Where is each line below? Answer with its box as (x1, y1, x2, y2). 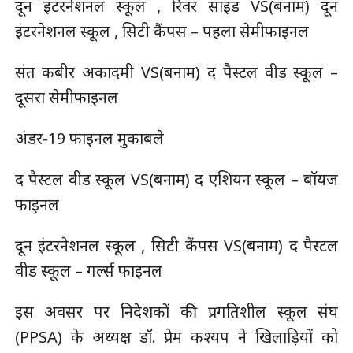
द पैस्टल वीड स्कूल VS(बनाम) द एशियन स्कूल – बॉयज (14, 169, 339, 191)
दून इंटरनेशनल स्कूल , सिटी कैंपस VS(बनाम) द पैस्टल (14, 235, 339, 257)
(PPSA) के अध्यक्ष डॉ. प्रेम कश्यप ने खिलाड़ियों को (14, 326, 339, 348)
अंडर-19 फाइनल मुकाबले (14, 128, 164, 150)
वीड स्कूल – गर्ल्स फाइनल (14, 260, 162, 282)
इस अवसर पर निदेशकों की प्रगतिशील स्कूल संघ (14, 301, 339, 323)
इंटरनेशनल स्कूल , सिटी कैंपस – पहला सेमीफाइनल (14, 20, 309, 43)
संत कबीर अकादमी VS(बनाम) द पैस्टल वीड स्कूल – (14, 61, 339, 84)
